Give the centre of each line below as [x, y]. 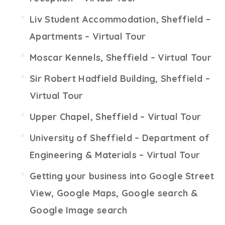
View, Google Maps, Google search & [114, 193]
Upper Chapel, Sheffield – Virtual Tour [116, 117]
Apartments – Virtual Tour [88, 36]
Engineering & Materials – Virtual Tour [115, 155]
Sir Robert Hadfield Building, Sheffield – [120, 79]
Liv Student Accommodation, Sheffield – [120, 19]
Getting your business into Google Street [122, 176]
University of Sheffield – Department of [120, 138]
